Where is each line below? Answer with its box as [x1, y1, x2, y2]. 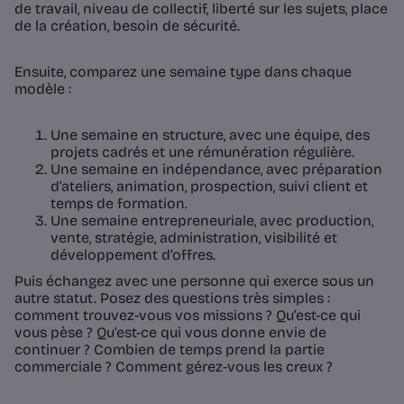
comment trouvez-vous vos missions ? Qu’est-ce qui [14, 307, 361, 325]
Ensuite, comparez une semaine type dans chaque [14, 63, 352, 81]
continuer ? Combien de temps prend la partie [14, 341, 325, 359]
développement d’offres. [50, 246, 216, 264]
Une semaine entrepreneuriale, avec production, [50, 212, 373, 230]
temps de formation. [50, 195, 188, 213]
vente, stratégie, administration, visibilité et [50, 229, 337, 247]
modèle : [14, 80, 71, 98]
